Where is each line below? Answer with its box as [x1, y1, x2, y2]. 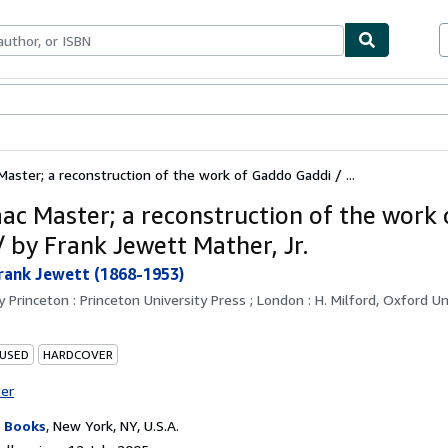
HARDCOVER [43, 346, 113, 362]
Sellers [97, 92, 141, 109]
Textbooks [29, 92, 97, 109]
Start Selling [141, 92, 220, 109]
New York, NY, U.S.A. [53, 416, 179, 434]
